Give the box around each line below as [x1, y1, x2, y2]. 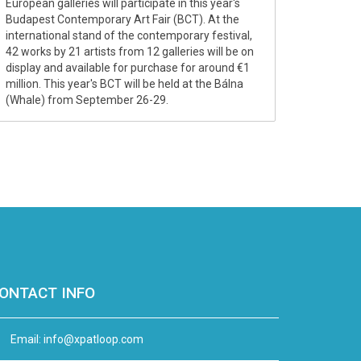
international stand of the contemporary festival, [6, 28, 252, 42]
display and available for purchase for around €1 [6, 60, 250, 74]
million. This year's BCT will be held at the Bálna [6, 77, 243, 90]
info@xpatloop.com [44, 332, 143, 346]
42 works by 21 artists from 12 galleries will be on [6, 44, 254, 58]
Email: [8, 332, 44, 346]
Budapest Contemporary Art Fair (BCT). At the [6, 12, 239, 26]
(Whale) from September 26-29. [6, 93, 168, 106]
